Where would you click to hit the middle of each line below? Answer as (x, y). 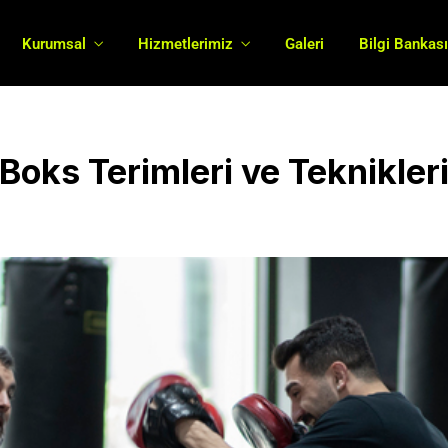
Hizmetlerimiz (186, 43)
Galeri (305, 43)
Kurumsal (54, 43)
